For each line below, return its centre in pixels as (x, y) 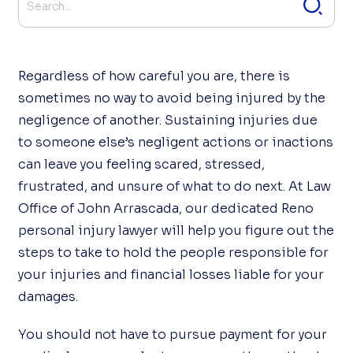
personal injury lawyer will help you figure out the (176, 230)
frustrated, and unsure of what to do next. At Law (175, 186)
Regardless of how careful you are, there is (154, 76)
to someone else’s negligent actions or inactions (176, 142)
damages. (48, 297)
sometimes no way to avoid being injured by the (172, 98)
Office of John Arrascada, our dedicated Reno (166, 208)
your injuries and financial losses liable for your (171, 275)
